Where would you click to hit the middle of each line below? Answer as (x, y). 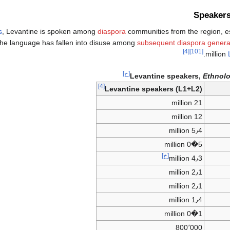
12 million (198, 117)
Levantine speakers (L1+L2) (154, 89)
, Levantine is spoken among (50, 32)
